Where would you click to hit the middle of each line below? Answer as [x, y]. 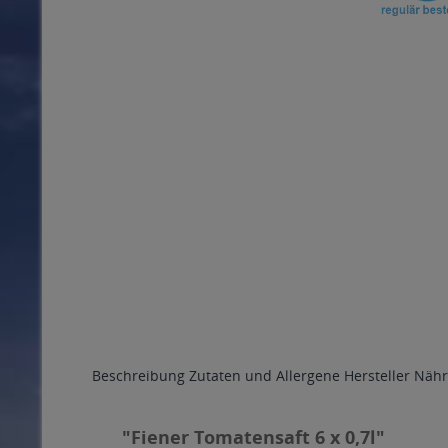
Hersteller [377, 375]
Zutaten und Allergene [264, 375]
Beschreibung [138, 375]
